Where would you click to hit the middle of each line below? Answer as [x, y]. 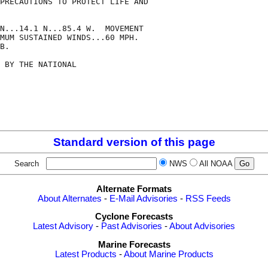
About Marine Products [168, 254]
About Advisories [202, 226]
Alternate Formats [134, 189]
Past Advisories [132, 226]
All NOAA [215, 164]
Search [29, 164]
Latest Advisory [63, 226]
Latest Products [86, 254]
